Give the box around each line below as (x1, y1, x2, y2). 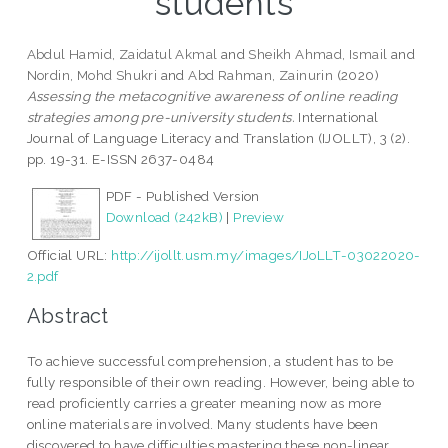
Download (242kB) (105, 209, 224, 226)
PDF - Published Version (105, 188, 260, 205)
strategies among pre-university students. (26, 109, 296, 126)
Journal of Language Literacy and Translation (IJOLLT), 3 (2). (26, 130, 411, 147)
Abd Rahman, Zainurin (188, 67, 334, 84)
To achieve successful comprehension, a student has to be (26, 352, 394, 369)
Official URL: (26, 247, 112, 264)
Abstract (26, 303, 109, 328)
